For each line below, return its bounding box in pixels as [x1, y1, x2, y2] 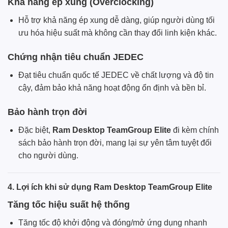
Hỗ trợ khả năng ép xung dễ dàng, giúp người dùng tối [18, 16, 215, 25]
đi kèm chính [170, 125, 219, 134]
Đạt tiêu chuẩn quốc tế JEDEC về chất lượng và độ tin [18, 71, 214, 80]
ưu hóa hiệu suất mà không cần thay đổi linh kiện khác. [18, 28, 217, 38]
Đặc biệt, [18, 125, 52, 134]
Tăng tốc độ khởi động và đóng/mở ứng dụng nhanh [18, 218, 207, 227]
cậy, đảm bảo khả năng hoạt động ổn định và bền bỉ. [18, 83, 206, 93]
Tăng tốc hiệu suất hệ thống [8, 199, 130, 210]
